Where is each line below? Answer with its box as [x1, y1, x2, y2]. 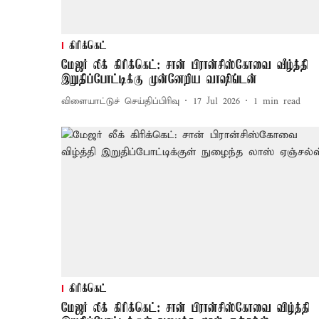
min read [263, 95, 300, 108]
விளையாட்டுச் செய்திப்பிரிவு [61, 95, 179, 108]
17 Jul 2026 [193, 95, 240, 108]
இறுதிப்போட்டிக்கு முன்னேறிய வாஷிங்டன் [61, 73, 257, 88]
